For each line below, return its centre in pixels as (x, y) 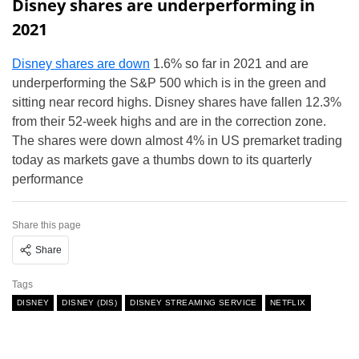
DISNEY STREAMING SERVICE (194, 303)
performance (48, 179)
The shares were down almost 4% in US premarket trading (177, 141)
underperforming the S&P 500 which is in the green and (169, 83)
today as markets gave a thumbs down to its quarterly (162, 160)
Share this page (46, 226)
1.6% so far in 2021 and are (229, 64)
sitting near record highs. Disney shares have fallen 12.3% (177, 103)
